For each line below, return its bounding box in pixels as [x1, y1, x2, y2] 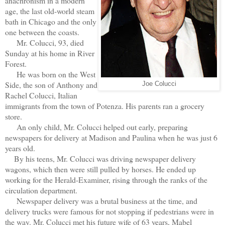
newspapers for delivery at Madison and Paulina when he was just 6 [5, 132, 217, 143]
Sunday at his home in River [5, 47, 94, 58]
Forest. [5, 58, 27, 69]
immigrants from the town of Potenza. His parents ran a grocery [5, 100, 204, 111]
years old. [5, 142, 35, 153]
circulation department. [5, 184, 77, 195]
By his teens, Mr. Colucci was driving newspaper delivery [5, 153, 196, 164]
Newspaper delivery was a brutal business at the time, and [5, 195, 197, 206]
